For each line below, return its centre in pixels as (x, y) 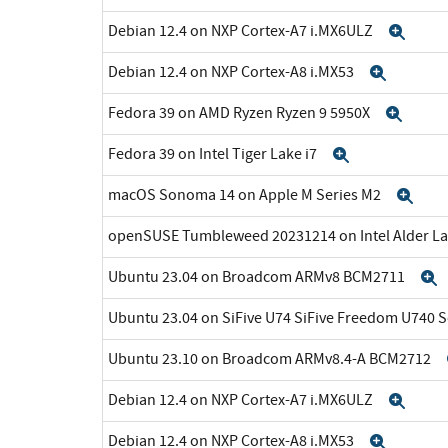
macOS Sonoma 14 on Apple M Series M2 (246, 194)
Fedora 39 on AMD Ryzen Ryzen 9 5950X (240, 112)
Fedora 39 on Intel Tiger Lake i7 (214, 153)
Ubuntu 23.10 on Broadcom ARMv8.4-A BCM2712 (271, 358)
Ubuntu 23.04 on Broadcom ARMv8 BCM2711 (258, 276)
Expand (383, 154)
